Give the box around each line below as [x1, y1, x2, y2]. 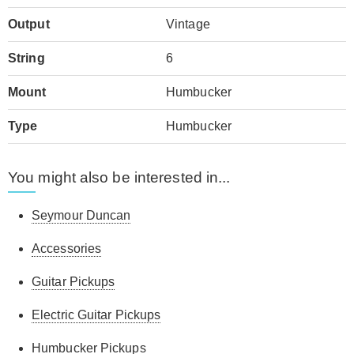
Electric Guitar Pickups [32, 308, 161, 322]
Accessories [32, 242, 102, 255]
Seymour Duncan [32, 209, 131, 222]
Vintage [166, 17, 210, 31]
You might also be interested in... [8, 169, 231, 186]
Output [8, 17, 50, 31]
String [8, 51, 45, 65]
